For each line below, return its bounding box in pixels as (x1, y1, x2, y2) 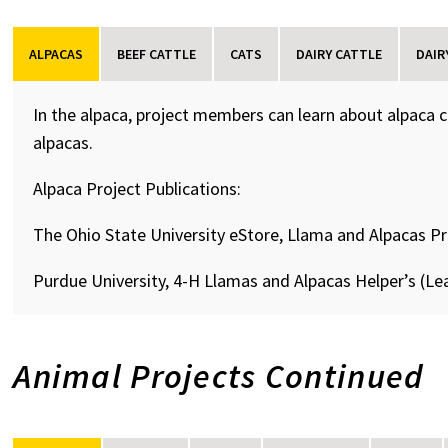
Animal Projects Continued (13, 355, 424, 397)
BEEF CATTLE (117, 45, 197, 63)
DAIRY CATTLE (296, 45, 383, 63)
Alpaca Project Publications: (33, 177, 242, 200)
